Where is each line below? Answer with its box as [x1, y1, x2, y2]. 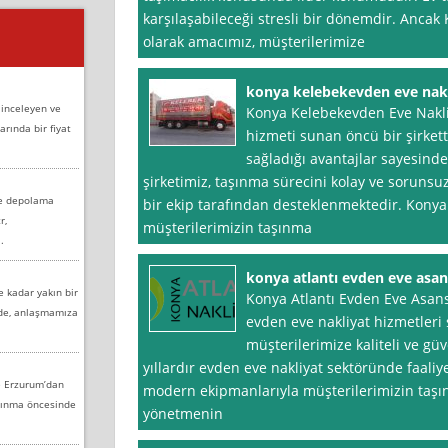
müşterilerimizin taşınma [142, 218, 312, 238]
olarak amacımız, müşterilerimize [142, 32, 365, 52]
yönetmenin [142, 404, 223, 424]
